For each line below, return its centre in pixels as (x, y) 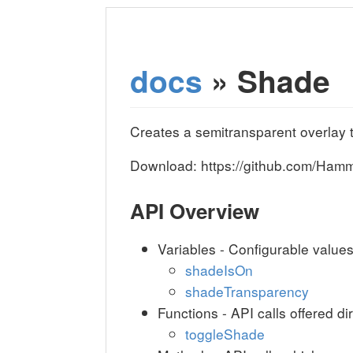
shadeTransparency (247, 292)
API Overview (195, 211)
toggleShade (225, 334)
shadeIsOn (219, 270)
